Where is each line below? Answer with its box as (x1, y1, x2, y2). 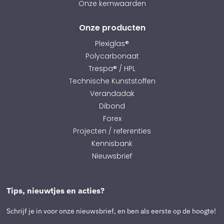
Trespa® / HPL (88, 63, 135, 73)
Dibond (99, 100, 125, 111)
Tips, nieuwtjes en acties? (6, 185, 105, 196)
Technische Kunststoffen (68, 75, 155, 86)
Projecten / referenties (73, 125, 151, 136)
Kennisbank (91, 138, 132, 148)
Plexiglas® (95, 38, 129, 48)
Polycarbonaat (85, 50, 139, 61)
